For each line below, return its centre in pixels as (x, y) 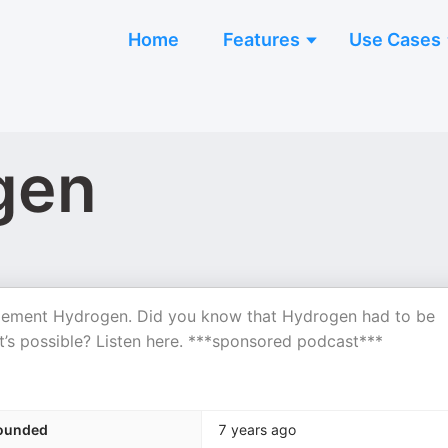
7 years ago (257, 429)
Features (261, 39)
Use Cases (395, 39)
